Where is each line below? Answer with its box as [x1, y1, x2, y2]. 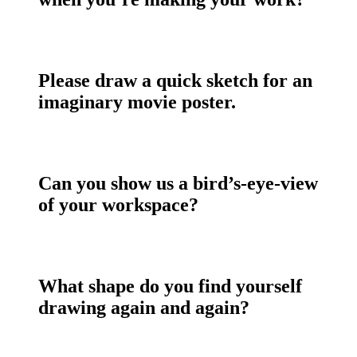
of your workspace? [38, 194, 198, 216]
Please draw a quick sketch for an [38, 70, 312, 92]
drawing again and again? [38, 297, 249, 319]
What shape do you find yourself [38, 276, 302, 297]
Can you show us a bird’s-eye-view [38, 173, 318, 194]
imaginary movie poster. [38, 92, 236, 113]
